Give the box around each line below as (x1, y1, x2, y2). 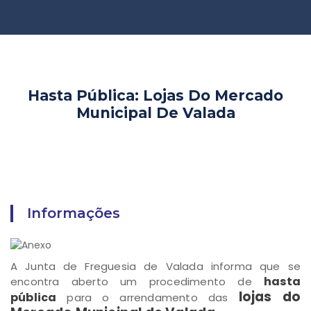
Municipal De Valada (76, 104, 235, 121)
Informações (27, 205, 120, 221)
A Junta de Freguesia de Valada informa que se (10, 259, 301, 274)
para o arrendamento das (56, 290, 228, 305)
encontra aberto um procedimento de (10, 274, 264, 289)
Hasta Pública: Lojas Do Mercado (28, 87, 283, 104)
